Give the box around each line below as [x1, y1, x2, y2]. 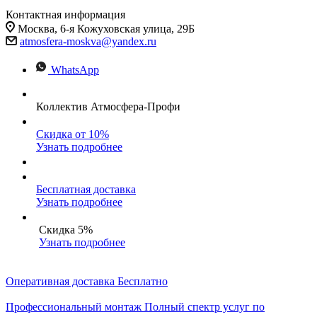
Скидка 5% [39, 224, 93, 236]
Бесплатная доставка [36, 183, 136, 195]
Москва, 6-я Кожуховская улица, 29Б [18, 23, 195, 35]
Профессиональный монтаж [6, 301, 142, 313]
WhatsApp [51, 64, 99, 76]
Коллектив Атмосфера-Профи [36, 100, 180, 113]
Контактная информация [6, 8, 125, 21]
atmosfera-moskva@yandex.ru [20, 35, 156, 47]
